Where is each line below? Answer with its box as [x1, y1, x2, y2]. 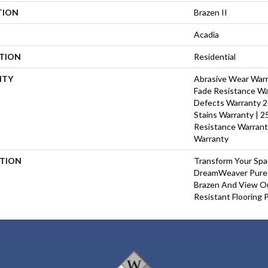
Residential [194, 51, 236, 62]
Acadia [194, 29, 219, 39]
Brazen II [194, 7, 227, 17]
